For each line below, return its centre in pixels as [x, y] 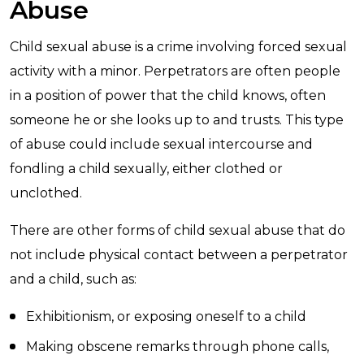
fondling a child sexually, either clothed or [146, 169]
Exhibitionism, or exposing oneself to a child [166, 316]
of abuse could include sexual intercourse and [161, 144]
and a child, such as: [73, 279]
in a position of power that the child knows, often [168, 95]
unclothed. [46, 193]
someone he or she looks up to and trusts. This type [177, 120]
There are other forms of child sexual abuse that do [178, 230]
